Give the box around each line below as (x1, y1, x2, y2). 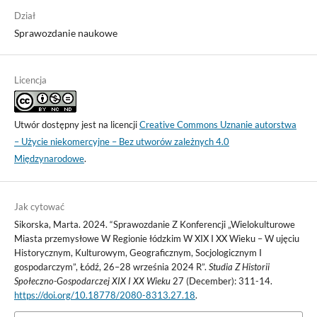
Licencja (13, 74, 47, 86)
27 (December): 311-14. (170, 275, 272, 287)
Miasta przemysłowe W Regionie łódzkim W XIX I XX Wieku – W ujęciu (13, 232, 299, 244)
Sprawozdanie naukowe (13, 26, 117, 39)
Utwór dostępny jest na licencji (13, 118, 139, 130)
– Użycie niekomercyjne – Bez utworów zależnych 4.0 (13, 135, 229, 147)
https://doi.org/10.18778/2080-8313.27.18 (13, 289, 195, 301)
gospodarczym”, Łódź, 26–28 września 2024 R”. (13, 260, 209, 272)
